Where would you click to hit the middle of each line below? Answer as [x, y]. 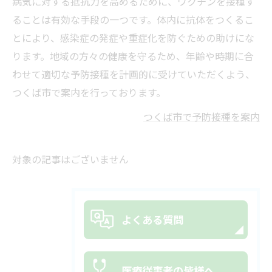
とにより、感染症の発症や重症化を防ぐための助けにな [133, 39]
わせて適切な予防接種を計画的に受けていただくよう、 [134, 76]
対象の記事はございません [70, 161]
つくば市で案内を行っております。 [89, 94]
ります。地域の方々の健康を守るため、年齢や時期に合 [133, 57]
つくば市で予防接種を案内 [202, 118]
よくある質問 [152, 221]
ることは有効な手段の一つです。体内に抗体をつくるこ [133, 21]
